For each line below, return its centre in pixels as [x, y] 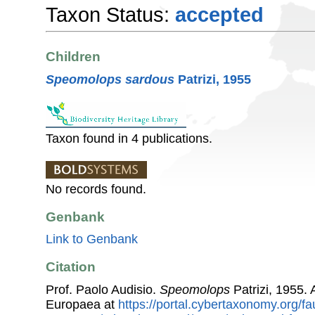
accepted [219, 14]
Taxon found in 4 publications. [129, 138]
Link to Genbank [92, 239]
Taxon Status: [110, 14]
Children [73, 57]
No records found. [96, 189]
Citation [71, 267]
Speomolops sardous [110, 79]
